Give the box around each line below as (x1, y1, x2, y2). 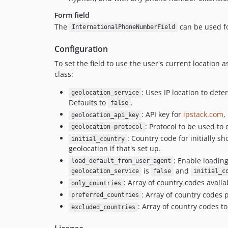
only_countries (71, 180, 121, 187)
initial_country (71, 135, 125, 143)
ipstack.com (183, 109, 223, 120)
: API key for (141, 109, 183, 120)
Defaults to (69, 97, 108, 107)
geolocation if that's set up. (69, 144, 161, 154)
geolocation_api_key (71, 111, 139, 119)
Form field (54, 10, 90, 20)
